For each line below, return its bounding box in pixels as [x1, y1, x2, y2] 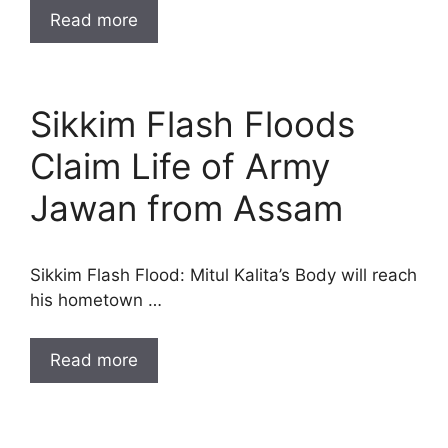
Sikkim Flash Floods [30, 102, 355, 145]
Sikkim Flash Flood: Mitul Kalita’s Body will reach [30, 264, 417, 285]
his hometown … [30, 289, 162, 310]
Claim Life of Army [30, 144, 330, 187]
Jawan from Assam [30, 186, 343, 229]
